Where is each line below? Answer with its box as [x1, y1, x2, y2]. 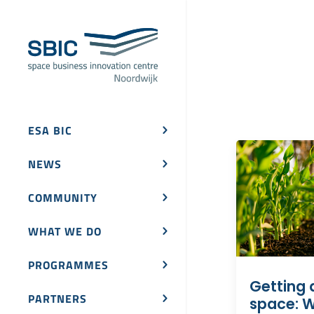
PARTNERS [28, 290, 87, 308]
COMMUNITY [28, 189, 97, 207]
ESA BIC [28, 122, 72, 139]
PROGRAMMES [28, 257, 109, 274]
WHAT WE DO [28, 223, 102, 240]
